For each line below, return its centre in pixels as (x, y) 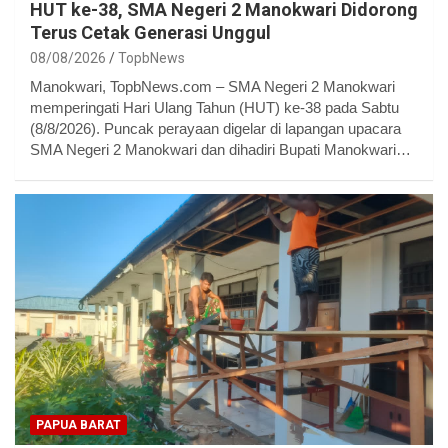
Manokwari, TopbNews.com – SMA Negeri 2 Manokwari (212, 86)
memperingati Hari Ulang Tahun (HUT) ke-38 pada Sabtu (214, 107)
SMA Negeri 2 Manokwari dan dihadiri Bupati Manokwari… (220, 149)
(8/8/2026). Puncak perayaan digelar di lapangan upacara (215, 128)
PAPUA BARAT (78, 424)
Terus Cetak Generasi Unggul (150, 32)
